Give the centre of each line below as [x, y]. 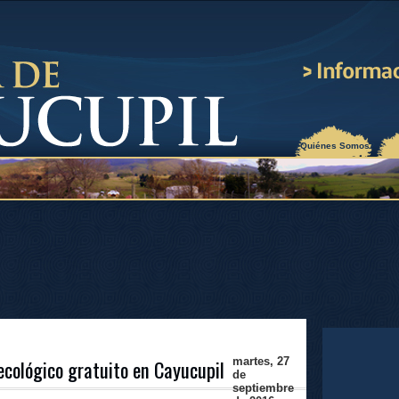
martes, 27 [261, 362]
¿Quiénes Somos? [335, 146]
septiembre [263, 388]
